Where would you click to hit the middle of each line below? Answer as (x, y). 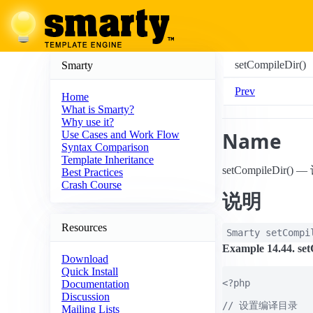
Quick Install (90, 272)
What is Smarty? (98, 110)
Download (85, 259)
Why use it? (88, 122)
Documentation (95, 284)
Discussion (86, 297)
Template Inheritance (108, 160)
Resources (84, 227)
